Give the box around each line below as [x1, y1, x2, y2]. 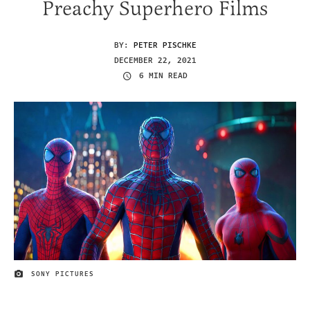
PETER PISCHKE [133, 39, 197, 51]
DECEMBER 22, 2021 [113, 54, 197, 66]
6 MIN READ [139, 70, 188, 82]
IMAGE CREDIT [13, 271, 71, 282]
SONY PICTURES [31, 269, 94, 280]
